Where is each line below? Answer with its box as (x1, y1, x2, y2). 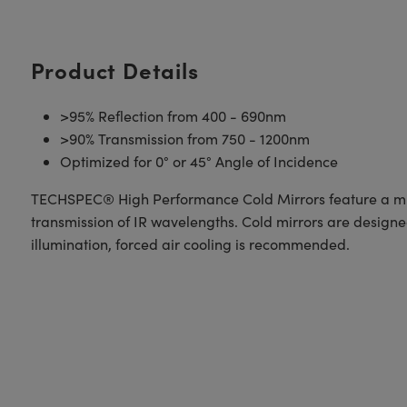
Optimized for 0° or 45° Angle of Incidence (59, 152, 338, 171)
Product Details (30, 55, 199, 84)
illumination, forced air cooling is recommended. (30, 234, 350, 253)
